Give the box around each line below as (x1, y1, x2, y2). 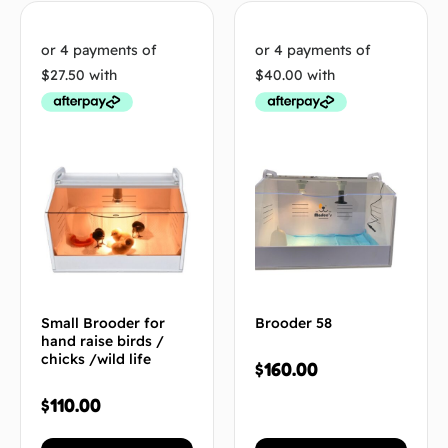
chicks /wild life (41, 349, 151, 368)
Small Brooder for (41, 313, 165, 332)
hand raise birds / (41, 331, 164, 350)
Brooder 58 (255, 313, 332, 332)
